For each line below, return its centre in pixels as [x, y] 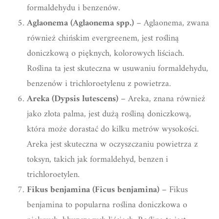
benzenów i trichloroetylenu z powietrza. [99, 84]
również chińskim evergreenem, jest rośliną [103, 38]
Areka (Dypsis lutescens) [73, 99]
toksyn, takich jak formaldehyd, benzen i [98, 159]
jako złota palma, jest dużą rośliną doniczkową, [109, 114]
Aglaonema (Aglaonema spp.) [80, 23]
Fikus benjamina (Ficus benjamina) [93, 190]
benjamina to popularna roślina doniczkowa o [107, 205]
